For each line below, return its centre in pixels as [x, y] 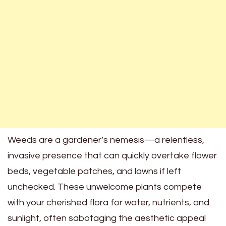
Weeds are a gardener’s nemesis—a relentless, [106, 140]
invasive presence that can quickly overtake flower [112, 156]
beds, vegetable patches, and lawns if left [94, 171]
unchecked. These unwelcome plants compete [105, 187]
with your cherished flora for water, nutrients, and [108, 203]
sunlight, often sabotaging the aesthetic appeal [107, 218]
